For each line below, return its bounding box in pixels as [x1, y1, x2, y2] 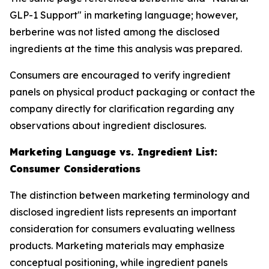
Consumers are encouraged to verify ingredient [10, 69, 231, 81]
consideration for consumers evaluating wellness [10, 223, 235, 235]
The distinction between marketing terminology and [10, 189, 250, 201]
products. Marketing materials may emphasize [10, 240, 225, 252]
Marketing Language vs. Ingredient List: [10, 146, 217, 158]
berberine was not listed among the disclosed [10, 26, 220, 38]
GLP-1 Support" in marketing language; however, [10, 9, 238, 21]
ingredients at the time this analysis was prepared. [10, 43, 242, 55]
